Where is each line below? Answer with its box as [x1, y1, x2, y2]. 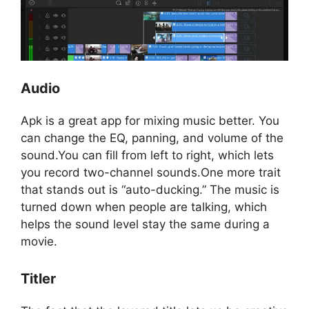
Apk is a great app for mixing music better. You [21, 114, 279, 128]
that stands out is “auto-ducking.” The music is [21, 183, 279, 197]
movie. [21, 235, 57, 249]
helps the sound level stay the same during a [21, 217, 270, 232]
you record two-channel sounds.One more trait [21, 166, 281, 180]
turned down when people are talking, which [21, 200, 267, 215]
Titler [21, 270, 56, 287]
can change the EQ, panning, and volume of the [21, 131, 283, 146]
